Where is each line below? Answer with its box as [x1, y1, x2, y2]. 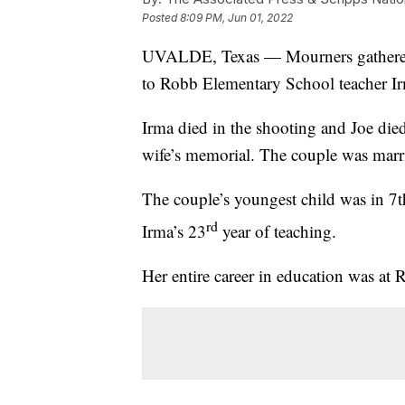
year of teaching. [218, 220, 336, 243]
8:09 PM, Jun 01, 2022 [180, 11, 293, 25]
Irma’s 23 [142, 220, 206, 243]
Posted [142, 11, 180, 25]
